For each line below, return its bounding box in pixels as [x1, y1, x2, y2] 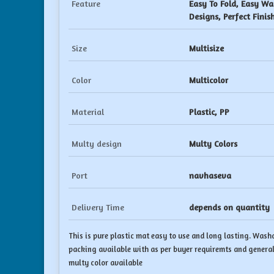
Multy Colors [189, 138, 237, 149]
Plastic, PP [189, 106, 229, 117]
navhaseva [189, 170, 231, 180]
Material [72, 106, 104, 117]
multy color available [68, 258, 143, 267]
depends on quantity [189, 202, 270, 212]
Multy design [72, 138, 122, 149]
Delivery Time [72, 202, 124, 212]
